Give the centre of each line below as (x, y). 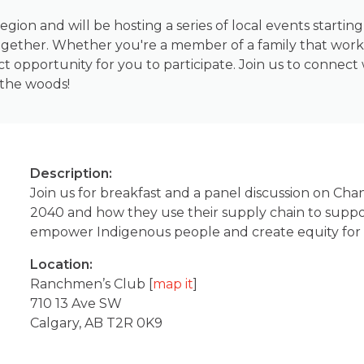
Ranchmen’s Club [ (92, 284)
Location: (62, 265)
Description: (71, 174)
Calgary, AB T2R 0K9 (97, 323)
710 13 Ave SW (76, 304)
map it (173, 284)
